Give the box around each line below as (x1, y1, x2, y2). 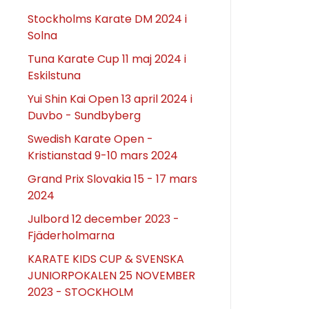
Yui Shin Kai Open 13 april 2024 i (28, 90, 192, 107)
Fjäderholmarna (28, 227, 114, 243)
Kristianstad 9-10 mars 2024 (28, 147, 178, 163)
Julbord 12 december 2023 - (28, 210, 179, 227)
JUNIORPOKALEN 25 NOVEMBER (28, 267, 195, 283)
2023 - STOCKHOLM (28, 283, 133, 300)
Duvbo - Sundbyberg (28, 107, 141, 123)
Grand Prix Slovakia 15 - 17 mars (28, 170, 197, 187)
